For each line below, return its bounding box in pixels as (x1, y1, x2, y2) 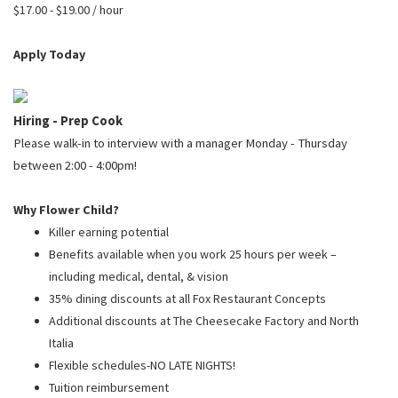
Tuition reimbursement (49, 378, 169, 395)
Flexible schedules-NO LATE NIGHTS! (49, 356, 235, 373)
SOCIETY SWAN (109, 93, 226, 110)
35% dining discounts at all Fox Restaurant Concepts (49, 290, 326, 306)
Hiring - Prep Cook (13, 112, 123, 129)
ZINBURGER (109, 61, 195, 78)
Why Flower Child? (13, 201, 119, 218)
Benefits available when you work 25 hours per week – (49, 245, 337, 262)
